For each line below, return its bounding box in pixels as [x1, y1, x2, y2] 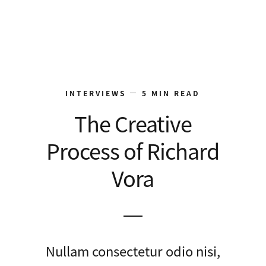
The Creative [74, 107, 192, 138]
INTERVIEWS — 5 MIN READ [65, 87, 201, 98]
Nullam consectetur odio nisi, [45, 240, 220, 260]
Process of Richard [46, 134, 220, 166]
